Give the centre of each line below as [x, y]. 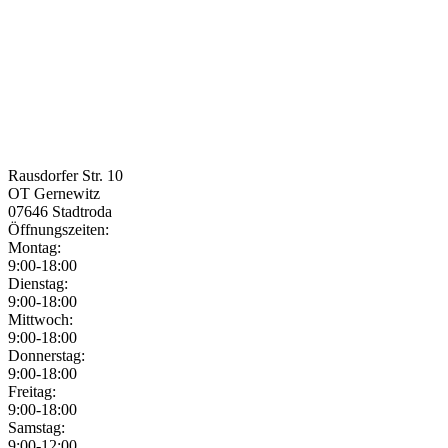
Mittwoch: [40, 320]
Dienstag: [38, 284]
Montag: [34, 248]
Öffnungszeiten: [60, 230]
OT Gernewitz [54, 194]
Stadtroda [82, 212]
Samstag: [36, 428]
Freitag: [32, 392]
